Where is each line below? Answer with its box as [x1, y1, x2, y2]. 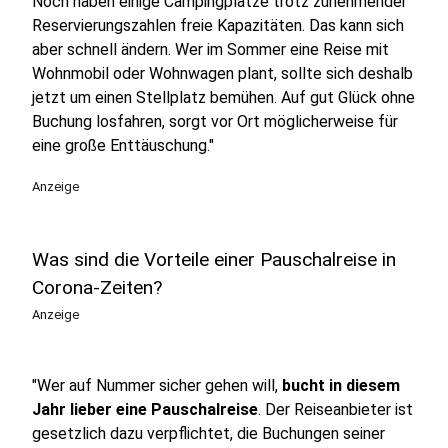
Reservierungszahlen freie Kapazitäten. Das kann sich [32, 16, 404, 35]
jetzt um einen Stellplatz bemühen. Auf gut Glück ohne [32, 88, 415, 107]
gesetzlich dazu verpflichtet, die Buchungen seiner [32, 424, 385, 443]
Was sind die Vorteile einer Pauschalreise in [32, 248, 396, 271]
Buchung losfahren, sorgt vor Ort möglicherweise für [32, 112, 398, 131]
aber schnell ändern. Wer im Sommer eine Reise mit [32, 40, 389, 59]
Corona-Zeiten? [32, 276, 162, 299]
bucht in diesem [282, 376, 400, 395]
